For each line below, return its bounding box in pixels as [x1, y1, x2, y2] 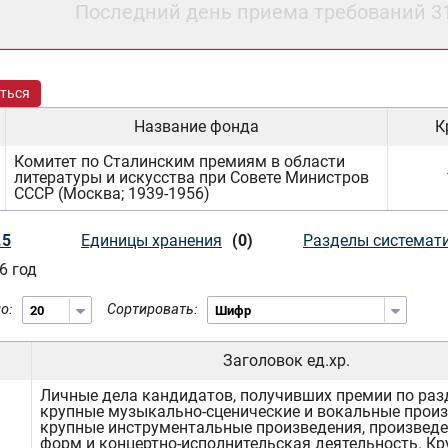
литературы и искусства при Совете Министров [14, 168, 369, 187]
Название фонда [134, 117, 259, 136]
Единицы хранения [81, 231, 222, 250]
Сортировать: [107, 301, 198, 317]
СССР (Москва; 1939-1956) [14, 184, 210, 203]
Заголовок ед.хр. [223, 351, 350, 370]
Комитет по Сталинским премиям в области [14, 152, 345, 171]
